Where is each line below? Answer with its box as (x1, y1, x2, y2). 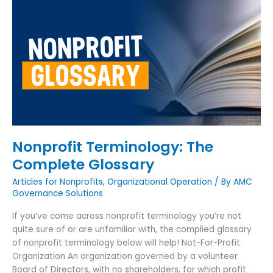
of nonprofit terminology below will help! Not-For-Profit (12, 236, 240, 249)
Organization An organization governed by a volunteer (12, 250, 238, 262)
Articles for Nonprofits (12, 176, 103, 188)
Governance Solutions (12, 188, 103, 200)
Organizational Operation (107, 176, 212, 188)
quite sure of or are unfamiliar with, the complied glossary (12, 223, 252, 235)
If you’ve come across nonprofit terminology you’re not (12, 210, 241, 222)
